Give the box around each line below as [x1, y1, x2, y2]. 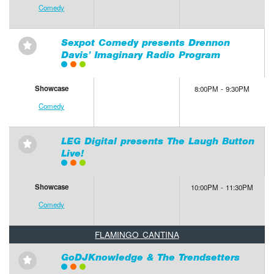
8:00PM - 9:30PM [194, 84, 250, 94]
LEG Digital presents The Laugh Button [61, 135, 255, 147]
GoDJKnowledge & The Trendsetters [61, 251, 240, 264]
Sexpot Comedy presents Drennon [61, 37, 230, 49]
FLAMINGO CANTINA [95, 228, 179, 240]
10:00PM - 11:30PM [191, 182, 254, 193]
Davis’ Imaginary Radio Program [61, 49, 220, 61]
